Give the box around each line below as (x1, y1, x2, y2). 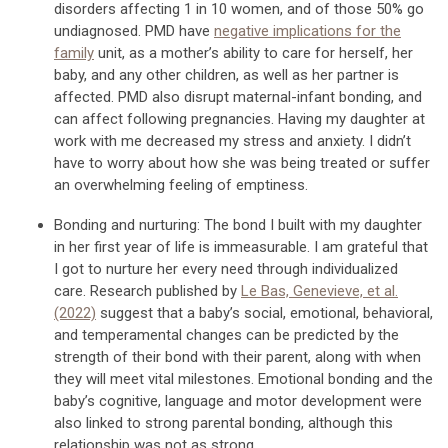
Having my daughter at (278, 109, 425, 128)
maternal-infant (229, 87, 339, 106)
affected (54, 87, 111, 106)
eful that (373, 237, 428, 256)
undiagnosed (54, 21, 138, 40)
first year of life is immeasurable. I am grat (90, 237, 373, 256)
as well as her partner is (243, 65, 399, 84)
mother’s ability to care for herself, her (161, 43, 413, 62)
